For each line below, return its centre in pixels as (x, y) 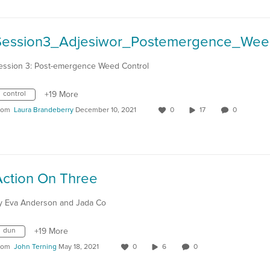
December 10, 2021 (106, 110)
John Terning (35, 247)
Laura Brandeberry (44, 110)
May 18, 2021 (79, 247)
